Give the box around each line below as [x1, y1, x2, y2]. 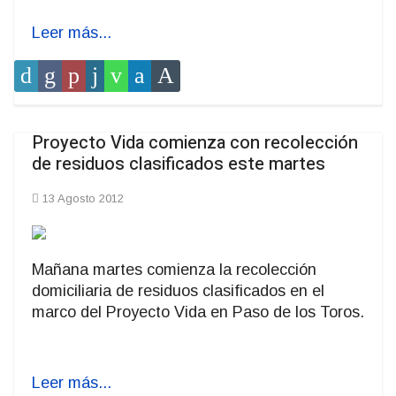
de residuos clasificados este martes [32, 151, 325, 178]
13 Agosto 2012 [42, 192, 124, 206]
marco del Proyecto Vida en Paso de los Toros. [32, 303, 364, 322]
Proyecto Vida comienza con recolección [32, 130, 358, 156]
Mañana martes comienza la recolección [32, 261, 316, 279]
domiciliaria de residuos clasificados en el [32, 282, 324, 301]
